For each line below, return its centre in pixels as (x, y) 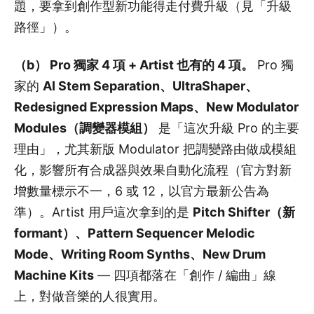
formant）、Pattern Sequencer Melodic (135, 233)
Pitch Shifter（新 (244, 212)
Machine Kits (54, 275)
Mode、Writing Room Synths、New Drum (140, 254)
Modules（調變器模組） (84, 128)
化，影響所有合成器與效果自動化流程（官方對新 (153, 170)
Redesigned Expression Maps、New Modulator (156, 107)
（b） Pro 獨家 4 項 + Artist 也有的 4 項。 (134, 64)
